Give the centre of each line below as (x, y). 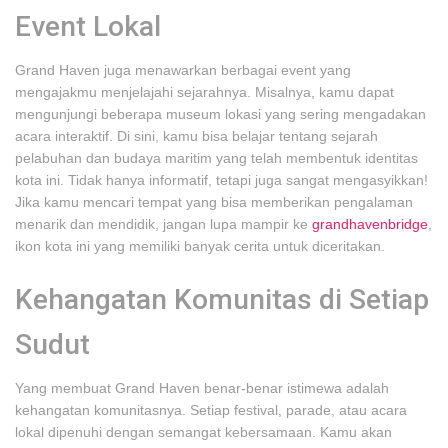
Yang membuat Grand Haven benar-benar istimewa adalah (202, 388)
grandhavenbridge (370, 224)
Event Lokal (88, 26)
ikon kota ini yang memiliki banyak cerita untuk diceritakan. (200, 246)
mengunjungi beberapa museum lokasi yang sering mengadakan (220, 114)
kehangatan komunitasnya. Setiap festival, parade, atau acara (211, 410)
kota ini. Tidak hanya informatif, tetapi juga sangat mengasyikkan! (221, 180)
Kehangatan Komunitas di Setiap (222, 299)
